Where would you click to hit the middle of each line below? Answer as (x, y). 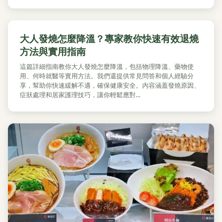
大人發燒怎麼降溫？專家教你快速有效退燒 (109, 38)
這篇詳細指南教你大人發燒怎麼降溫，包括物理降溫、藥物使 (107, 66)
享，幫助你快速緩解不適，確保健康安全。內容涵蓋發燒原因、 (110, 85)
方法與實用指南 (53, 51)
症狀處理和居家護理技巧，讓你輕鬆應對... (80, 95)
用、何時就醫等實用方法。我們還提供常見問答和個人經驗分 (107, 76)
